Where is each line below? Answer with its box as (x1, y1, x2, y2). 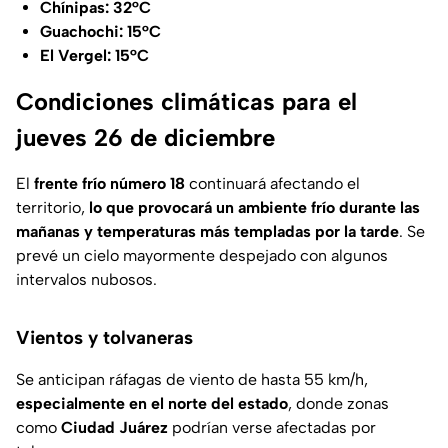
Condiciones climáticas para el (16, 87, 357, 117)
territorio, (16, 198, 89, 218)
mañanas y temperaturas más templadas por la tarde (16, 222, 399, 242)
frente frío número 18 (34, 174, 185, 194)
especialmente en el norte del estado (16, 394, 288, 414)
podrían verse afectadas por (168, 418, 376, 438)
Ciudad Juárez (61, 418, 168, 438)
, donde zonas (288, 394, 389, 414)
